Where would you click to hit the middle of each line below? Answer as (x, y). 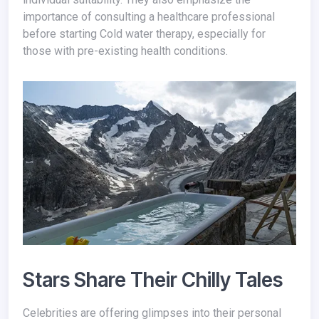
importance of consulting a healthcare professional (149, 16)
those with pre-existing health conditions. (125, 51)
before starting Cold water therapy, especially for (144, 33)
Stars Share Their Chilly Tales (153, 280)
